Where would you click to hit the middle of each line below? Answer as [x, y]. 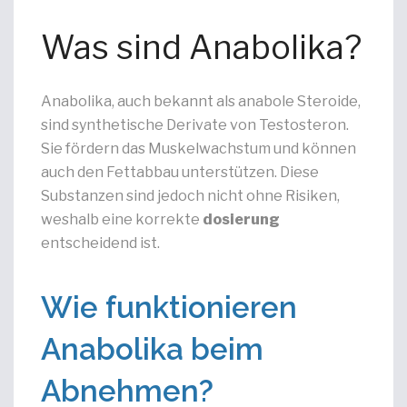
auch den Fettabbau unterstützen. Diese [180, 172]
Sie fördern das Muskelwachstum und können [199, 149]
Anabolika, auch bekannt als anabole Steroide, [201, 101]
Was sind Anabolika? [201, 47]
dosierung [241, 219]
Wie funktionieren [169, 308]
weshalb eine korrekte [122, 219]
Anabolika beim [152, 349]
